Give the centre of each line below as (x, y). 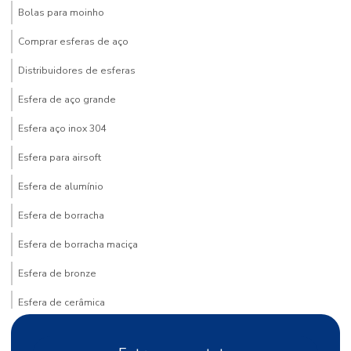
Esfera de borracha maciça (78, 244)
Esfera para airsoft (60, 157)
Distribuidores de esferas (77, 70)
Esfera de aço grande (67, 99)
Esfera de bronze (57, 273)
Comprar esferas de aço (73, 41)
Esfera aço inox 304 (62, 128)
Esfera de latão (53, 331)
